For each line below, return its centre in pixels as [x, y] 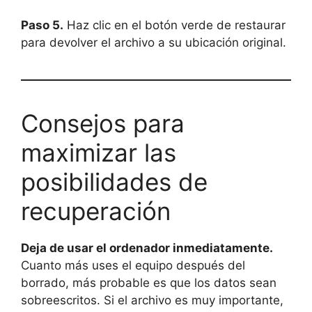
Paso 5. [42, 25]
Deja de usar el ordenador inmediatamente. [147, 248]
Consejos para [103, 123]
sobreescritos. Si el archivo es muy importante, [152, 300]
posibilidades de [114, 181]
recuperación [96, 211]
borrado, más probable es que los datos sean [149, 282]
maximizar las [99, 152]
